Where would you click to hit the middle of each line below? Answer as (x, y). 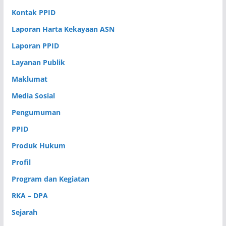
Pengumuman (36, 112)
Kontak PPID (33, 12)
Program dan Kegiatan (50, 179)
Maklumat (29, 79)
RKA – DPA (30, 195)
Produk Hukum (38, 145)
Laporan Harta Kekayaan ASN (63, 29)
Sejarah (24, 212)
